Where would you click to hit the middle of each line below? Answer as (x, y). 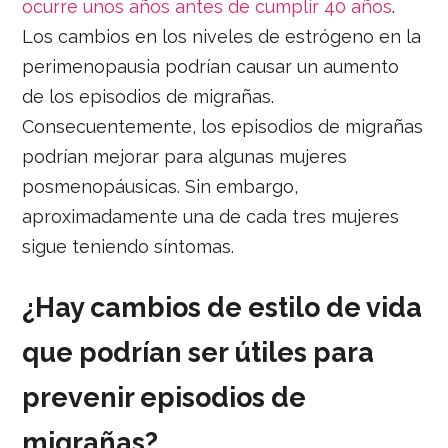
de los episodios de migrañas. (148, 97)
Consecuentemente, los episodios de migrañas (223, 127)
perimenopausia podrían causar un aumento (211, 67)
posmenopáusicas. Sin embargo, (160, 187)
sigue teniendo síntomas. (128, 247)
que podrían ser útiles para (198, 352)
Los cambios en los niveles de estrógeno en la (222, 37)
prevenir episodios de (164, 397)
